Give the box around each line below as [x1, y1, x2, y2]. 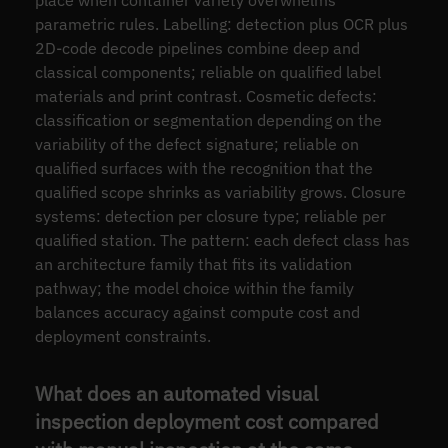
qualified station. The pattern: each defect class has [34, 230, 410, 251]
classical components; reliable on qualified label [34, 62, 381, 83]
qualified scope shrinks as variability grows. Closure [34, 182, 406, 203]
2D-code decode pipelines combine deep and [34, 38, 360, 59]
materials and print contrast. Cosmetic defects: [34, 86, 377, 107]
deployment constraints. [34, 326, 211, 347]
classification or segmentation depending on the [34, 110, 382, 131]
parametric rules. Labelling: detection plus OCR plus [34, 14, 408, 35]
